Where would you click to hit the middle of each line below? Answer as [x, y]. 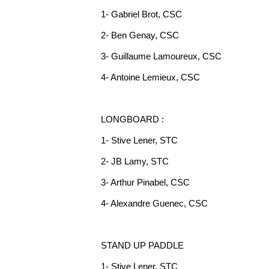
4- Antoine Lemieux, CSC [150, 77]
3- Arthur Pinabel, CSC [145, 182]
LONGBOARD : [132, 119]
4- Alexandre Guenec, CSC [154, 203]
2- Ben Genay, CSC [140, 35]
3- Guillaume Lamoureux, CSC [161, 56]
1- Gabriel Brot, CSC [141, 14]
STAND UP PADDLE [142, 245]
